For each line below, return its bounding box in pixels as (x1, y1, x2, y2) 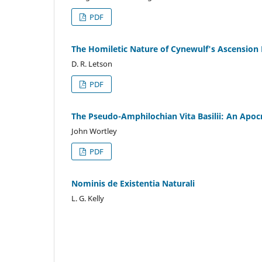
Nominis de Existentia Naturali (71, 177, 195, 189)
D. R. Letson (71, 58, 112, 69)
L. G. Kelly (71, 192, 104, 204)
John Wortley (71, 125, 117, 136)
